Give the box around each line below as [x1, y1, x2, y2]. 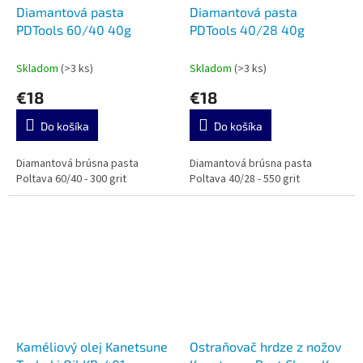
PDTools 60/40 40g [16, 22, 131, 38]
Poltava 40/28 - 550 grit [190, 171, 300, 188]
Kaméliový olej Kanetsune [16, 338, 168, 354]
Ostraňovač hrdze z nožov [190, 338, 341, 354]
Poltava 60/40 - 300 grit [16, 171, 126, 188]
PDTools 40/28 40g [190, 22, 305, 38]
